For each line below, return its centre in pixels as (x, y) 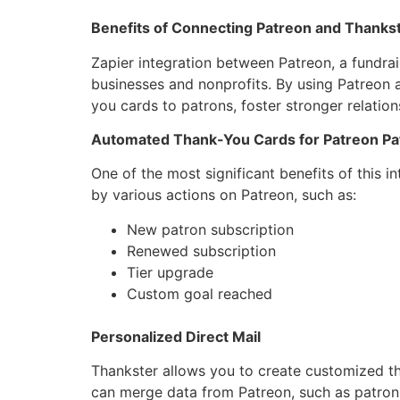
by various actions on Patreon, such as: (224, 195)
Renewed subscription (201, 250)
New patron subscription (210, 229)
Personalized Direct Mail (176, 336)
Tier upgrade (170, 272)
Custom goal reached (200, 293)
